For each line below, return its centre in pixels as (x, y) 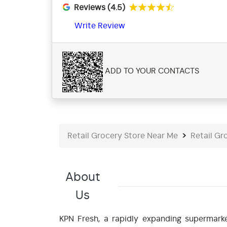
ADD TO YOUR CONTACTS (152, 71)
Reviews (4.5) (99, 8)
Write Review (100, 26)
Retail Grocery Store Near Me (123, 136)
